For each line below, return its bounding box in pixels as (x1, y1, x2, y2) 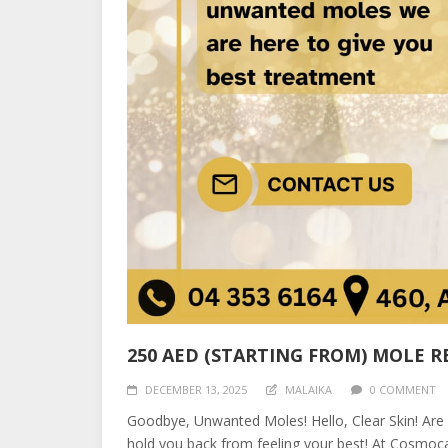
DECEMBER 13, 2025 (145, 382, 247, 397)
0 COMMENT (370, 382, 436, 397)
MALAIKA (285, 382, 332, 397)
